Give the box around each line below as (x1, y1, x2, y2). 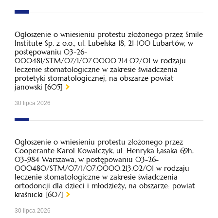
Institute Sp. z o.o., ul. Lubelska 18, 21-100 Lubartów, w (15, 38, 193, 48)
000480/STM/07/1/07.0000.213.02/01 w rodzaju (15, 163, 189, 173)
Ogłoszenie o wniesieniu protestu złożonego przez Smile (15, 30, 203, 39)
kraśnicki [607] (15, 190, 63, 199)
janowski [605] (15, 82, 63, 91)
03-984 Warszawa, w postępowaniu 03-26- (15, 155, 159, 164)
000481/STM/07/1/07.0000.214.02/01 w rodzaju (15, 56, 186, 65)
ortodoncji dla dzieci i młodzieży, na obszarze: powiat (15, 181, 195, 190)
